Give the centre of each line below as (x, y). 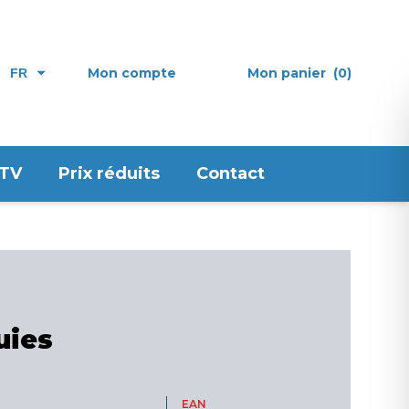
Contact (231, 173)
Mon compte (132, 73)
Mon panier (287, 73)
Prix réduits (109, 173)
